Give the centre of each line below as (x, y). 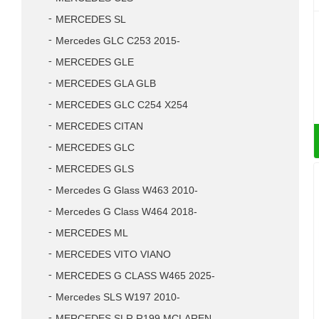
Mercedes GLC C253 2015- (118, 41)
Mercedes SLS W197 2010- (118, 297)
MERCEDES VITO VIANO (113, 255)
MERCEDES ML (92, 233)
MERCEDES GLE (95, 62)
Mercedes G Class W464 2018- (126, 212)
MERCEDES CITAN (99, 126)
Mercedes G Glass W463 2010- (127, 190)
